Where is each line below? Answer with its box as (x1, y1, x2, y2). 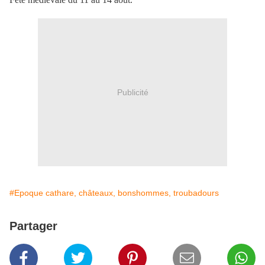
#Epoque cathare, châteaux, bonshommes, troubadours (9, 188, 219, 198)
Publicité (117, 87, 148, 97)
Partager (9, 219, 57, 233)
